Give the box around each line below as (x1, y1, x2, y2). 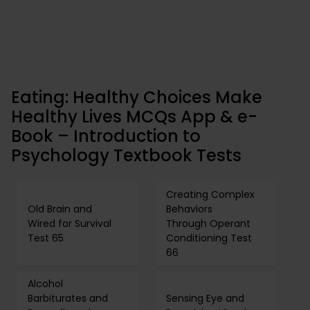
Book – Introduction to (11, 125, 201, 147)
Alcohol (28, 277, 63, 291)
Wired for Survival (28, 217, 111, 230)
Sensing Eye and (166, 291, 244, 305)
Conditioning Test (166, 231, 252, 245)
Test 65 (28, 231, 64, 245)
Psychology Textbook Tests (11, 144, 241, 167)
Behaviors (166, 202, 212, 216)
